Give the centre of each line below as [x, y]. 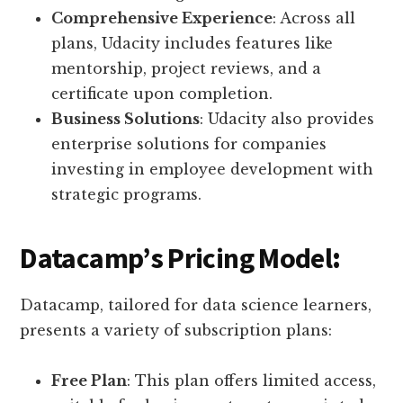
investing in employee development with [213, 169]
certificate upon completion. [162, 94]
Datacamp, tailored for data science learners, [196, 305]
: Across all [314, 18]
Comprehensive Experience [162, 18]
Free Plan [90, 381]
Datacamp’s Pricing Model [176, 258]
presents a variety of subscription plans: [176, 330]
